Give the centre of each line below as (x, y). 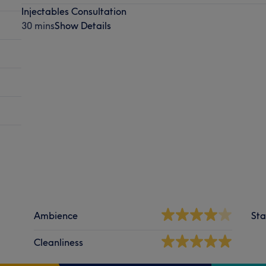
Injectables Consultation (74, 11)
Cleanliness (59, 242)
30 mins (38, 25)
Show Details (83, 25)
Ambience (56, 215)
